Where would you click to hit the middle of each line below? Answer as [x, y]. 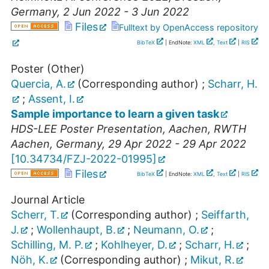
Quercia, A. [38, 84]
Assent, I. [52, 99]
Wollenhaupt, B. [76, 230]
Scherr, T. [35, 215]
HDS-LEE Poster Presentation [87, 129]
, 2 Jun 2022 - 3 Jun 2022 [123, 12]
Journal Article [48, 200]
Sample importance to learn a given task [115, 114]
